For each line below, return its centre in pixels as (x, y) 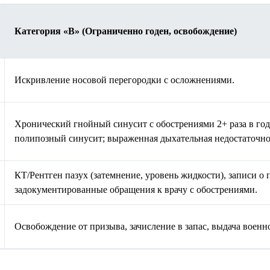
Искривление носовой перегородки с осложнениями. (124, 80)
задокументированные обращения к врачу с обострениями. (136, 190)
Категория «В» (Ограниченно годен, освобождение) (126, 31)
